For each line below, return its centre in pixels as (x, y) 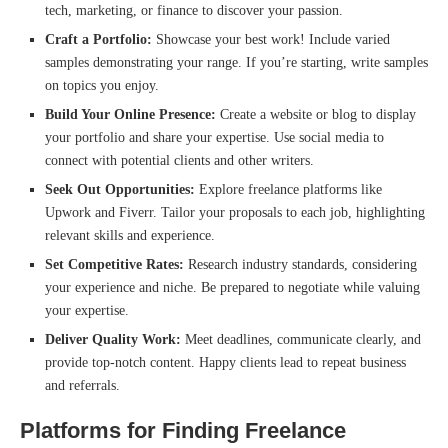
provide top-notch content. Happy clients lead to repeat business (225, 363)
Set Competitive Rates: (114, 265)
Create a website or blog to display (318, 115)
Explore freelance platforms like (288, 190)
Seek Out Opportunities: (120, 190)
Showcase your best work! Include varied (273, 40)
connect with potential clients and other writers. (179, 161)
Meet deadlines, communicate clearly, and (301, 340)
